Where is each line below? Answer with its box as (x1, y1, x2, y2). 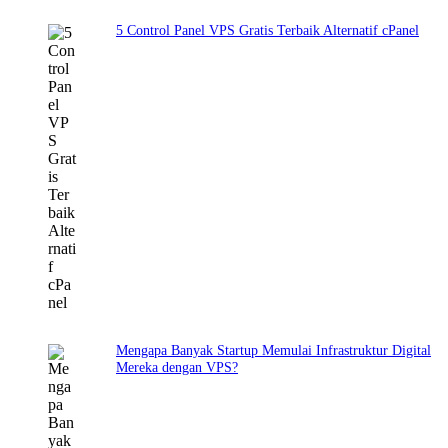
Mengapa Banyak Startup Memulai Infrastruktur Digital (116, 342, 431, 359)
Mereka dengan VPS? (116, 359, 238, 376)
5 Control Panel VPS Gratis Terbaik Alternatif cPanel (116, 22, 419, 39)
